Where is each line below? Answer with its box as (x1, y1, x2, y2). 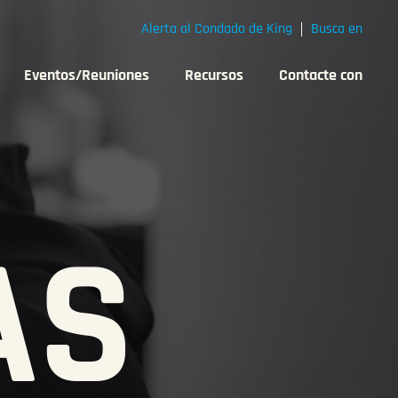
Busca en (311, 22, 362, 36)
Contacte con (279, 67, 362, 84)
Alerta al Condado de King (141, 22, 292, 36)
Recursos (185, 67, 243, 84)
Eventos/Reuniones (24, 67, 149, 84)
